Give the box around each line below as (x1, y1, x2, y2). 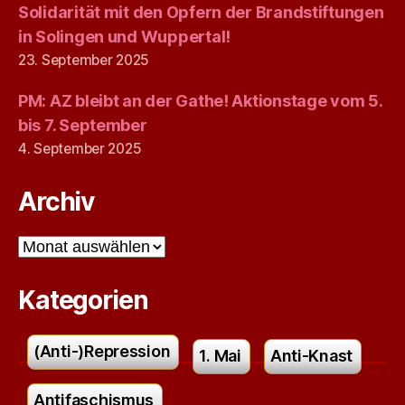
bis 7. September (18, 116, 147, 135)
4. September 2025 (18, 140, 142, 157)
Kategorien (18, 285, 148, 316)
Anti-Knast (269, 346, 353, 365)
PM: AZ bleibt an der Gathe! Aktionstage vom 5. (18, 91, 382, 110)
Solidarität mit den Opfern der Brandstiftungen (18, 3, 384, 22)
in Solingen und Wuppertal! (18, 27, 231, 46)
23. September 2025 (18, 52, 150, 69)
